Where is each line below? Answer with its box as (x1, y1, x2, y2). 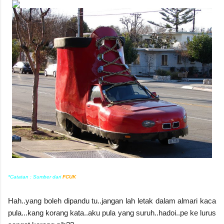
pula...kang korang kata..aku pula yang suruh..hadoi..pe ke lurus (8, 208, 216, 217)
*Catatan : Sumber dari (8, 174, 62, 180)
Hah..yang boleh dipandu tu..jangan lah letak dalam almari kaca (8, 196, 216, 205)
